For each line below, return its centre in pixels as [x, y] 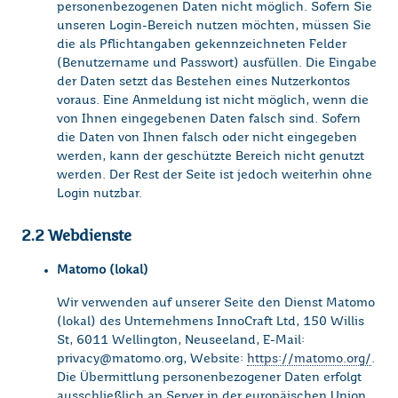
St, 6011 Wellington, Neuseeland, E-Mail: [181, 341]
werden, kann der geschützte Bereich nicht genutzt [211, 157]
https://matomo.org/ [309, 359]
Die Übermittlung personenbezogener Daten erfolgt [209, 378]
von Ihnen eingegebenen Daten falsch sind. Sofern [209, 119]
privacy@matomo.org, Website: [152, 359]
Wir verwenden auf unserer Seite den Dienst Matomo [216, 303]
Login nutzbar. [99, 194]
